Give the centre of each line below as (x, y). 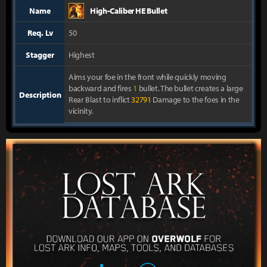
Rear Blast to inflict (100, 100)
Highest (82, 55)
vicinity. (81, 111)
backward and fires (101, 88)
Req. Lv (40, 33)
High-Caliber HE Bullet (129, 11)
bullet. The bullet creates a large (190, 88)
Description (40, 95)
